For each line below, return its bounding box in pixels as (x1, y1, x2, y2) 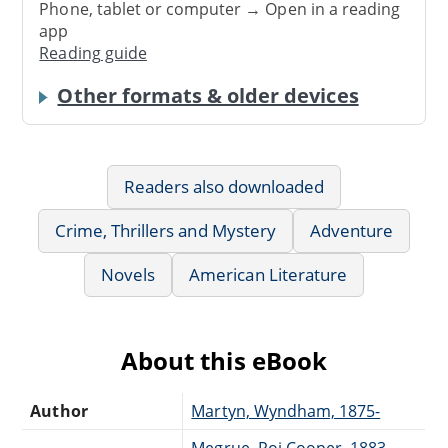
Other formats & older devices (57, 81, 359, 109)
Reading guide (39, 42, 147, 65)
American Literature (189, 262, 347, 286)
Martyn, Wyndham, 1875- (191, 399, 381, 422)
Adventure (309, 218, 394, 242)
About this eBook (121, 343, 327, 377)
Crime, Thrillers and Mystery (54, 218, 276, 242)
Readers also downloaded (123, 174, 325, 198)
